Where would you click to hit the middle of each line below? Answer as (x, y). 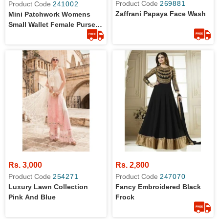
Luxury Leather (34, 35)
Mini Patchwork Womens (49, 14)
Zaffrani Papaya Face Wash (161, 14)
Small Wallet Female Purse (52, 24)
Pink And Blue (32, 197)
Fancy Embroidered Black (158, 187)
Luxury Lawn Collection (48, 187)
